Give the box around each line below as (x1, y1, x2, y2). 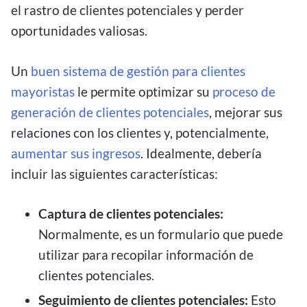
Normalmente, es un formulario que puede (38, 226, 283, 243)
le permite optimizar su (75, 83, 212, 99)
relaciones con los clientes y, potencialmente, (11, 124, 269, 140)
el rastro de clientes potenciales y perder (11, 1, 244, 18)
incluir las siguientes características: (11, 165, 218, 182)
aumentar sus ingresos (11, 145, 140, 161)
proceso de (212, 83, 275, 99)
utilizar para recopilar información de (38, 247, 254, 263)
